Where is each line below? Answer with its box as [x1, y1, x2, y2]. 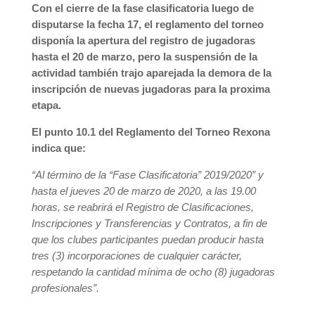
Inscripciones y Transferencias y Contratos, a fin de [31, 217, 267, 229]
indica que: [31, 142, 86, 154]
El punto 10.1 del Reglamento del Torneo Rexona [31, 126, 270, 138]
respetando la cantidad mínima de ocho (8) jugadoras [31, 266, 275, 278]
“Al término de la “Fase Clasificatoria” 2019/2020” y [31, 169, 264, 181]
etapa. [31, 99, 61, 111]
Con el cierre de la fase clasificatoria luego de [31, 2, 254, 14]
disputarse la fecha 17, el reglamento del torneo [31, 18, 264, 30]
